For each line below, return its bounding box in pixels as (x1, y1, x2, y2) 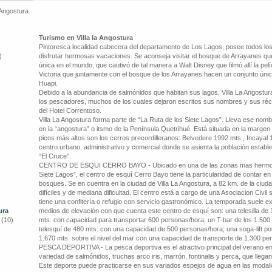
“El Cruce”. (39, 152, 71, 160)
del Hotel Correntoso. (39, 107, 101, 114)
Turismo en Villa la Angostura (39, 34, 133, 41)
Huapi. (39, 80, 58, 87)
